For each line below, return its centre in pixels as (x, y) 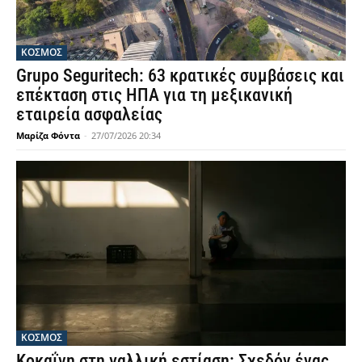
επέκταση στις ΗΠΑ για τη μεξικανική (154, 95)
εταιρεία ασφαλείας (89, 115)
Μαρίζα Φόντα (48, 136)
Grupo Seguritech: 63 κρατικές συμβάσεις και (180, 76)
